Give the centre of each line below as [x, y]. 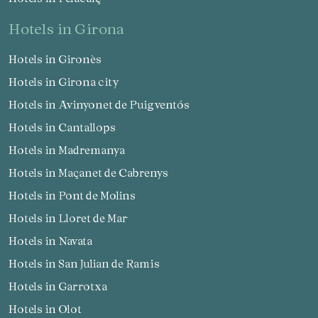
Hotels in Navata [55, 240]
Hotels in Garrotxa [62, 286]
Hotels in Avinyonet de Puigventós [103, 104]
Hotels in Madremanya [71, 149]
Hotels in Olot [49, 308]
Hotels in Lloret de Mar [72, 218]
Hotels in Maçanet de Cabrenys [93, 172]
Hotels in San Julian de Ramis [88, 263]
